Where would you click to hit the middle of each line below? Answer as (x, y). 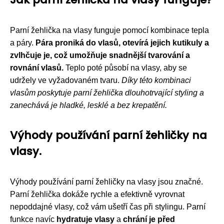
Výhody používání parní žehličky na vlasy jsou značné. (106, 181)
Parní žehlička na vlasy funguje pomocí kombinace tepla (109, 30)
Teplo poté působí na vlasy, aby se (125, 67)
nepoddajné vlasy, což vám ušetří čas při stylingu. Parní (108, 206)
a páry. (23, 42)
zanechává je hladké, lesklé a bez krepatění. (88, 105)
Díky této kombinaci (156, 80)
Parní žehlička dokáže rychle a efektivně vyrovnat (97, 194)
